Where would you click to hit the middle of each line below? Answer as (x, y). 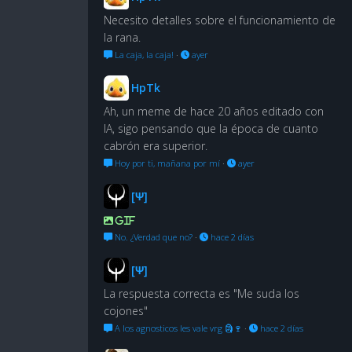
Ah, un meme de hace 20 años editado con (214, 111)
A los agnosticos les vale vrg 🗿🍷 (177, 328)
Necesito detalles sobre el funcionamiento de (220, 20)
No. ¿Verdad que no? (152, 236)
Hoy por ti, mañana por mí (166, 163)
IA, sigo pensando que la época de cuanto (211, 128)
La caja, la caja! (143, 54)
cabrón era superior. (156, 145)
